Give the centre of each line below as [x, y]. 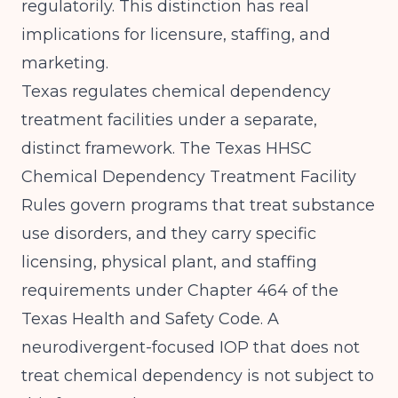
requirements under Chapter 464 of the [180, 291]
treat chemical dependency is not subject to [198, 376]
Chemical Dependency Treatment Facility [189, 177]
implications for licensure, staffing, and [176, 35]
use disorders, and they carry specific [169, 234]
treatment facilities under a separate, [169, 120]
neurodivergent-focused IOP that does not [191, 347]
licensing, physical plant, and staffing [169, 262]
